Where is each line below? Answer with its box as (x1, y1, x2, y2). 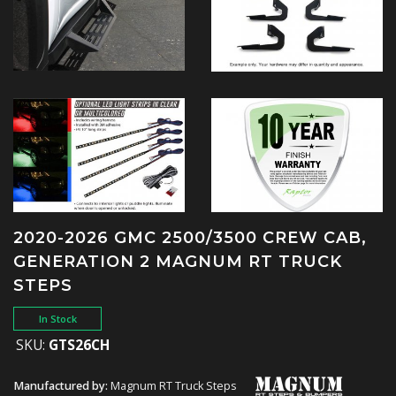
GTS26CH (49, 336, 110, 355)
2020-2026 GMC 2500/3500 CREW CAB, (13, 228, 367, 248)
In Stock (38, 312, 77, 326)
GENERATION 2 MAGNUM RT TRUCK (13, 252, 342, 272)
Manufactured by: (13, 378, 110, 394)
